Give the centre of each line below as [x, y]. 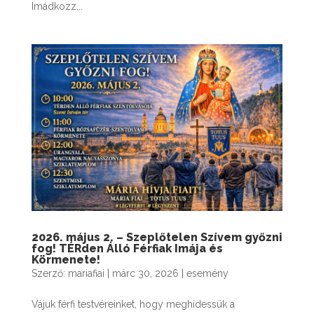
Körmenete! [66, 260]
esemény [207, 274]
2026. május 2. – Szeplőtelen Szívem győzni [157, 238]
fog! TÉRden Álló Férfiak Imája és [127, 249]
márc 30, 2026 [145, 274]
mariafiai [86, 274]
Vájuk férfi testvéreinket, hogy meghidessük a [133, 305]
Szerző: [49, 274]
